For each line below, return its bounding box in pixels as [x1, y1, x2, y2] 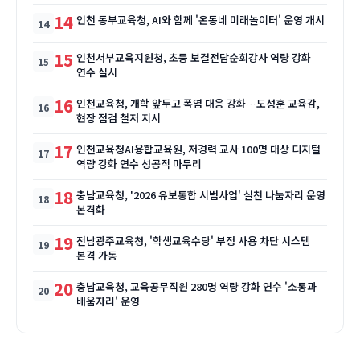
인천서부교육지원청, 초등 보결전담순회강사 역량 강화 [76, 50, 311, 66]
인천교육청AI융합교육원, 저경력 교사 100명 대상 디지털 [76, 141, 321, 157]
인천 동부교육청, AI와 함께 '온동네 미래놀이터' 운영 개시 [76, 12, 325, 28]
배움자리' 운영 [76, 293, 140, 309]
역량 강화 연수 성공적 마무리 [76, 156, 202, 172]
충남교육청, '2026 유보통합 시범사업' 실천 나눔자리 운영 [76, 187, 325, 203]
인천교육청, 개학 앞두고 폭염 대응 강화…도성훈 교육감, [76, 96, 320, 112]
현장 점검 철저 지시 [76, 110, 161, 126]
